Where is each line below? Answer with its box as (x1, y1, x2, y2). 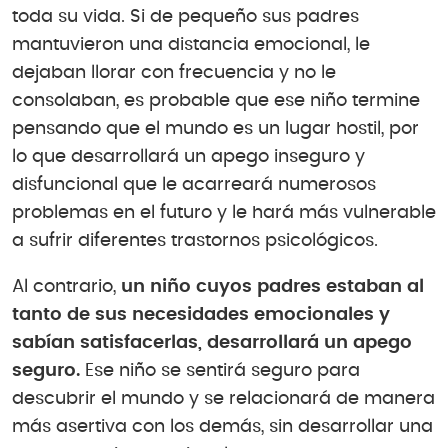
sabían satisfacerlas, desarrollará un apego (12, 333, 412, 352)
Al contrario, (12, 277, 121, 296)
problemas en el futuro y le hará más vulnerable (12, 204, 436, 223)
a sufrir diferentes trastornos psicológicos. (12, 232, 378, 251)
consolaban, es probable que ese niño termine (12, 92, 420, 111)
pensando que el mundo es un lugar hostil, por (12, 120, 419, 139)
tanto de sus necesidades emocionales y (12, 305, 390, 324)
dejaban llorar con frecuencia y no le (12, 64, 336, 83)
